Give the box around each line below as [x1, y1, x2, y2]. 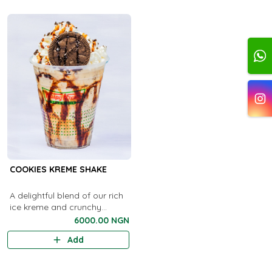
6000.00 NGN [73, 215, 129, 226]
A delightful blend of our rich [9, 190, 123, 201]
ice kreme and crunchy [9, 202, 51, 212]
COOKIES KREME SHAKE [9, 164, 107, 175]
